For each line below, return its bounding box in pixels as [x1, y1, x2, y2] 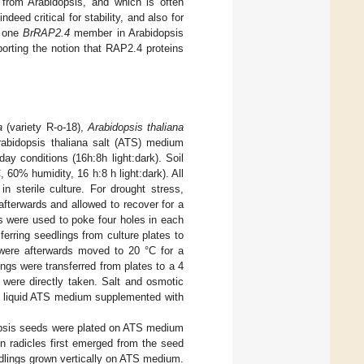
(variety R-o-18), [2, 120, 88, 133]
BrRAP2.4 [23, 26, 71, 39]
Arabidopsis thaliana [87, 120, 184, 133]
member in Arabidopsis [70, 26, 184, 39]
